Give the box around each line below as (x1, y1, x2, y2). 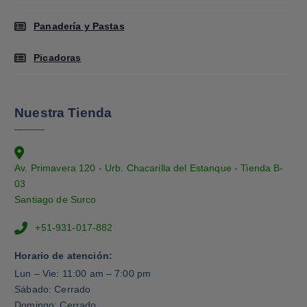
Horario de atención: (14, 249, 112, 261)
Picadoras (34, 51, 82, 63)
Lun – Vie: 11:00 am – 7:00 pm (14, 268, 151, 280)
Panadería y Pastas (34, 20, 125, 32)
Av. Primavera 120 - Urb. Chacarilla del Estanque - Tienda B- (14, 162, 284, 174)
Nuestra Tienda (14, 105, 112, 120)
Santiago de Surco (14, 194, 97, 206)
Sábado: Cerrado (14, 284, 91, 295)
